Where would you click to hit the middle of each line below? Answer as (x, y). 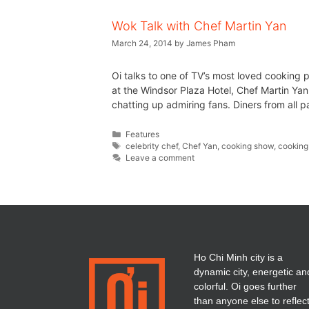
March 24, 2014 (142, 43)
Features (143, 134)
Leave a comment (160, 157)
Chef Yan (200, 146)
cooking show (248, 146)
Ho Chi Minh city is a (238, 257)
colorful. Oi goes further (245, 286)
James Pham (211, 43)
